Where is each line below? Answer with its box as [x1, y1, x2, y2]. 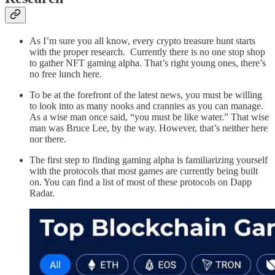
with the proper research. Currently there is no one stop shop [29, 47, 265, 58]
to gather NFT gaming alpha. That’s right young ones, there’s [29, 58, 266, 69]
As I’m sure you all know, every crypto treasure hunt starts [29, 36, 255, 47]
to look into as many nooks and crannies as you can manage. [29, 101, 263, 112]
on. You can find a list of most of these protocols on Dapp [29, 177, 252, 188]
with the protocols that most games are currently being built [29, 166, 258, 177]
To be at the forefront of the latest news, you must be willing [29, 90, 262, 101]
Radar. [29, 188, 60, 199]
